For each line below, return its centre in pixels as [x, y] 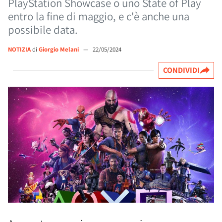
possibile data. [43, 30]
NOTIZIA [19, 49]
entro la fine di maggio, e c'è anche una [99, 16]
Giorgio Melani [59, 49]
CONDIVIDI [181, 70]
